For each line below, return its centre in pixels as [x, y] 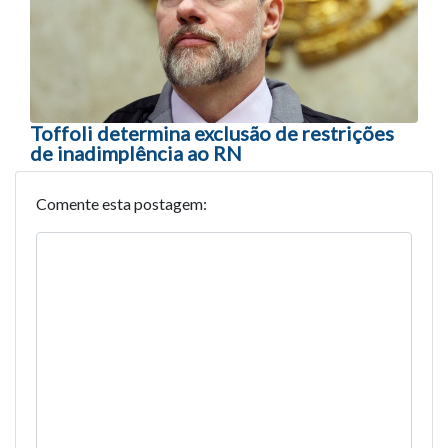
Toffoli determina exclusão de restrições [212, 132]
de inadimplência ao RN [136, 152]
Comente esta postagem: [121, 203]
